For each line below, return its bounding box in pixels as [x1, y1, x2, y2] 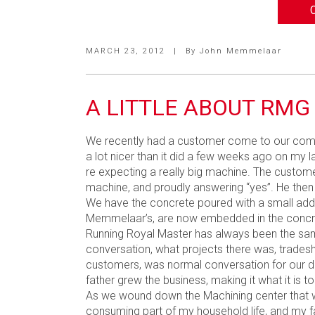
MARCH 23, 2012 [86, 46, 169, 56]
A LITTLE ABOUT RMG [86, 94, 310, 121]
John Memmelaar [200, 46, 282, 56]
